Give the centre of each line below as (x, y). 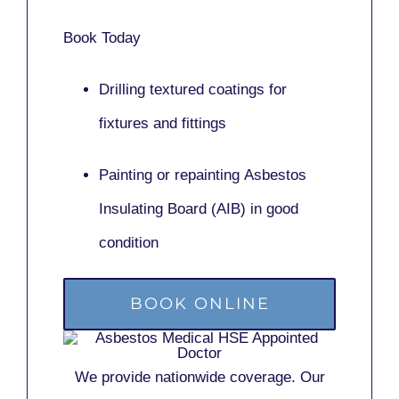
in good (272, 208)
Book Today (102, 37)
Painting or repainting (171, 175)
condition (129, 242)
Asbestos (275, 175)
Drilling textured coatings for (193, 89)
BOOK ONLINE (199, 303)
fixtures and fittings (163, 123)
